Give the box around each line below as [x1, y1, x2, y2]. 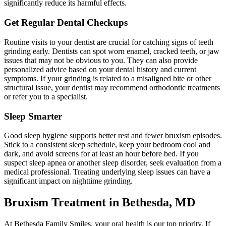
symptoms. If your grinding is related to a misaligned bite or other [4, 74, 211, 83]
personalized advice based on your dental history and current [4, 65, 196, 74]
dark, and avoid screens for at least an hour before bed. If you [4, 149, 199, 158]
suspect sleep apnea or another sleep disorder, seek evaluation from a [4, 158, 221, 167]
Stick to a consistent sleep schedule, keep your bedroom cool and [4, 140, 210, 149]
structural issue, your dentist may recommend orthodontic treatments [4, 83, 220, 92]
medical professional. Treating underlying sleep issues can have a [4, 167, 210, 177]
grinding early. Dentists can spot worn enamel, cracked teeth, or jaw [4, 46, 219, 55]
